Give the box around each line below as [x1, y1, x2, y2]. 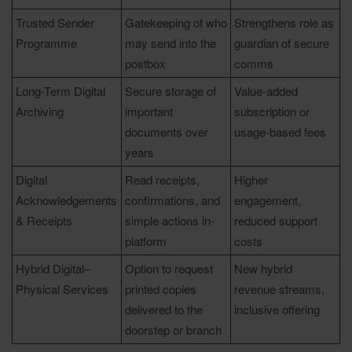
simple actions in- [125, 212, 214, 229]
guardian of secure [234, 35, 329, 52]
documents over [125, 123, 208, 141]
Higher [234, 171, 268, 189]
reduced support [234, 212, 317, 229]
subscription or [234, 103, 310, 120]
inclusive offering [234, 301, 320, 318]
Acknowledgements [16, 192, 117, 209]
